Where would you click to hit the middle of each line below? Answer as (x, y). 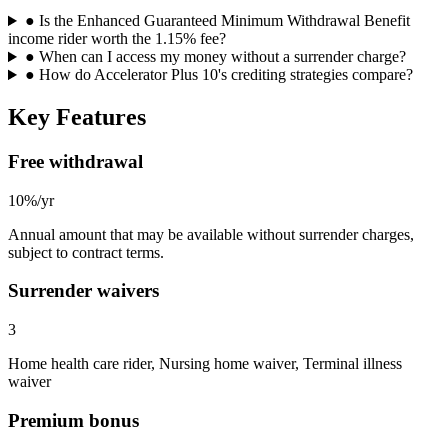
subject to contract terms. (86, 252)
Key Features (77, 117)
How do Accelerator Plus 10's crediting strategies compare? (225, 75)
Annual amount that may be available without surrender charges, (211, 234)
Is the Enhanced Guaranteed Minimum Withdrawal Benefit (224, 21)
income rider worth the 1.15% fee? (117, 39)
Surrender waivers (83, 291)
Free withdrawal (75, 161)
